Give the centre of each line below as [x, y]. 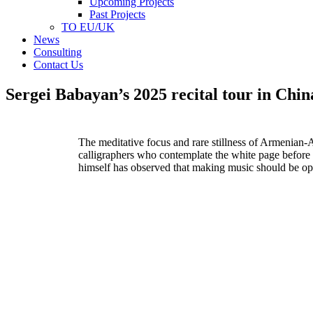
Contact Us [58, 65]
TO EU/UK [88, 27]
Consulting [58, 52]
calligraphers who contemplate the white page [180, 154]
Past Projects [117, 14]
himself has [104, 167]
